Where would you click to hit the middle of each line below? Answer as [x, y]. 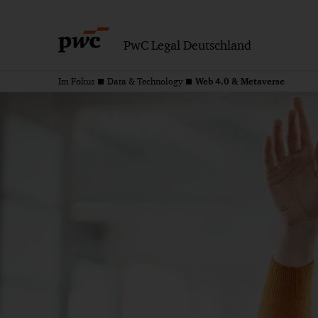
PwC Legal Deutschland [187, 45]
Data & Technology [145, 81]
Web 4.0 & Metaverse [240, 81]
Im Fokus [76, 81]
